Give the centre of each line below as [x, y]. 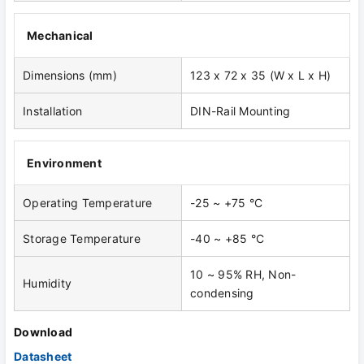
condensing [222, 293]
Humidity [47, 284]
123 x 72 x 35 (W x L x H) [261, 76]
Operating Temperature [88, 203]
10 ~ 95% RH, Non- [243, 275]
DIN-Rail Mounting [240, 111]
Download [43, 332]
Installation [52, 111]
